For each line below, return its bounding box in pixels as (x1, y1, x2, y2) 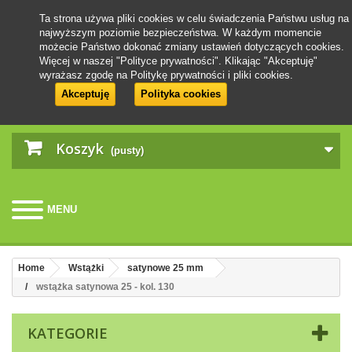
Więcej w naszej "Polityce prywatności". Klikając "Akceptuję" (39, 55, 317, 67)
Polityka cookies (141, 88, 221, 100)
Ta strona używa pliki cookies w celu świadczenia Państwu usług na (39, 13, 349, 24)
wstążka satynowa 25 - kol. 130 (36, 281, 174, 292)
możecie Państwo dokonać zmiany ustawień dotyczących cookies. (39, 41, 344, 53)
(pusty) (111, 145, 144, 156)
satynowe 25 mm (127, 262, 203, 273)
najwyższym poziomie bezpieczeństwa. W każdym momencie (39, 27, 321, 38)
